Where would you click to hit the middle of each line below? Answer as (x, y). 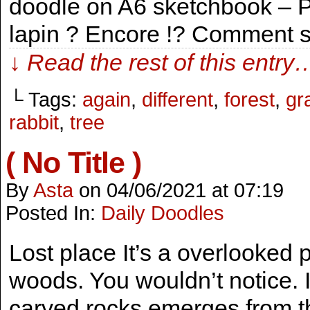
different (177, 100)
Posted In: (53, 213)
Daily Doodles (163, 213)
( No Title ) (73, 163)
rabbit (34, 122)
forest (249, 100)
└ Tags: (46, 100)
